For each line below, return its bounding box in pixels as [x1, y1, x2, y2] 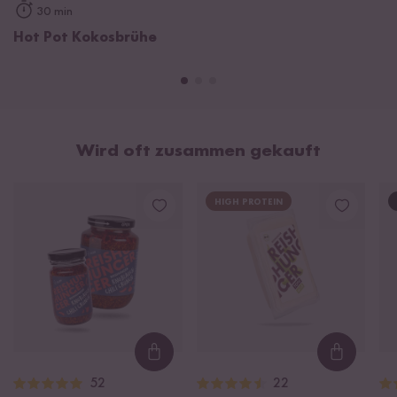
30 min [36, 5, 73, 19]
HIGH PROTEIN [214, 198, 283, 207]
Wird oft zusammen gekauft [76, 143, 321, 161]
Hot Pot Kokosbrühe [13, 31, 157, 46]
